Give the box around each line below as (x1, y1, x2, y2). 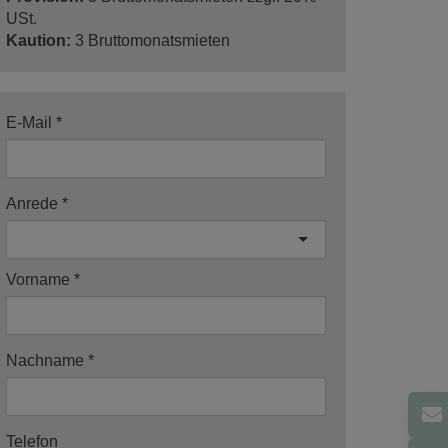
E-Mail (6, 113, 52, 131)
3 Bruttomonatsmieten (75, 31, 230, 49)
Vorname (6, 270, 70, 288)
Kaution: (6, 31, 71, 49)
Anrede (6, 194, 58, 212)
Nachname (6, 351, 84, 369)
